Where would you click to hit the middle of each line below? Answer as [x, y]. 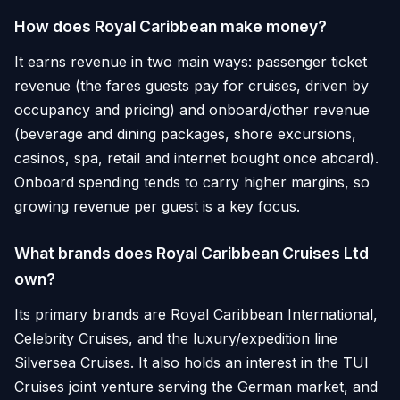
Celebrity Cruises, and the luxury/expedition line [176, 338]
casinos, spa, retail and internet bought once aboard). [196, 158]
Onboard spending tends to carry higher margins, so [192, 182]
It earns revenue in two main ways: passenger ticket [191, 61]
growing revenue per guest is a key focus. [157, 206]
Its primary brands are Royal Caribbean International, [196, 314]
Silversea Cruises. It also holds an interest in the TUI [192, 362]
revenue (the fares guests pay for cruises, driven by [192, 85]
